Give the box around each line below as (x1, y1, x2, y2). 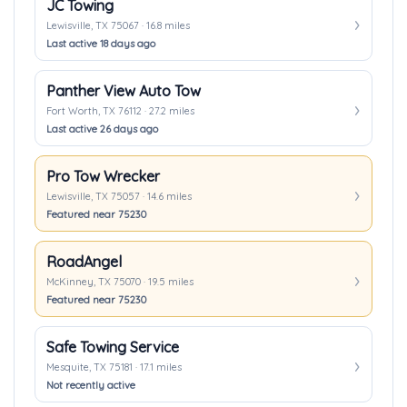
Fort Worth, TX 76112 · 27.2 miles (46, 104, 194, 117)
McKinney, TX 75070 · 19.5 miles (46, 275, 194, 288)
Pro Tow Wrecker (46, 167, 160, 185)
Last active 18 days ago (46, 37, 155, 50)
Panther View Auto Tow (46, 82, 201, 100)
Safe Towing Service (46, 338, 179, 356)
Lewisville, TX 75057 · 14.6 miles (46, 190, 192, 203)
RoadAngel (46, 253, 122, 271)
